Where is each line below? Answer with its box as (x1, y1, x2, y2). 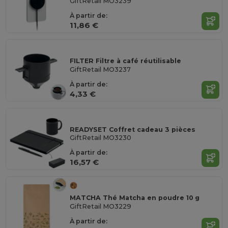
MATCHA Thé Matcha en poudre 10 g (70, 194, 200, 202)
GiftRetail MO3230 (70, 134, 132, 142)
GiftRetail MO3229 (70, 202, 132, 210)
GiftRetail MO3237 (70, 65, 131, 73)
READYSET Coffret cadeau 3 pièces (70, 125, 196, 133)
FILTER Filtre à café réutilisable (70, 57, 182, 65)
